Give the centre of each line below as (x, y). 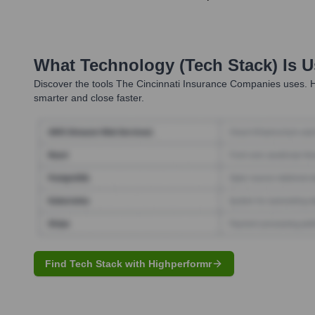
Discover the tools (73, 84)
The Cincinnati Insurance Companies (198, 84)
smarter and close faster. (89, 98)
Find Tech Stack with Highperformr (128, 263)
